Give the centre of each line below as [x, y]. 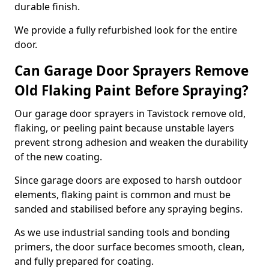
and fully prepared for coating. [84, 261]
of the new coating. [58, 157]
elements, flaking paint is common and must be [122, 195]
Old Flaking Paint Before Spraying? [131, 90]
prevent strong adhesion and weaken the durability [131, 142]
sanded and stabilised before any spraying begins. [128, 209]
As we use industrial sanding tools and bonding [122, 232]
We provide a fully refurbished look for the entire [126, 30]
